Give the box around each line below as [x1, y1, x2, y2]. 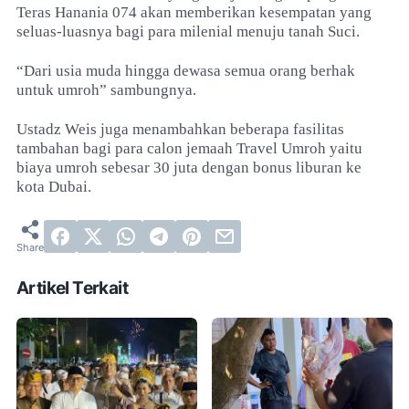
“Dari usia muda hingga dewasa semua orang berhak [16, 62, 355, 79]
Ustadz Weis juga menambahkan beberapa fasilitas [16, 121, 344, 138]
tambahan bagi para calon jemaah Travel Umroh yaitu [16, 140, 362, 157]
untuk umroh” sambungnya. [16, 81, 196, 99]
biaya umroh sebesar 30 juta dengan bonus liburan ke [16, 159, 362, 176]
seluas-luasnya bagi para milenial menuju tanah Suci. [16, 23, 360, 40]
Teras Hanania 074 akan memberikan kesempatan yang [16, 4, 372, 21]
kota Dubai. [16, 178, 91, 195]
